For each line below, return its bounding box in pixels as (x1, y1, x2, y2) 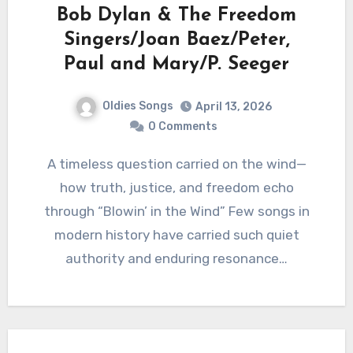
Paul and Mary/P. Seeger (64, 55, 289, 75)
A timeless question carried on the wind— (46, 155, 56, 172)
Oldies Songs (102, 99, 173, 113)
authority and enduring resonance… (65, 250, 288, 266)
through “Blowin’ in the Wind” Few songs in (43, 203, 310, 219)
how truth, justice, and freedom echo (59, 179, 294, 195)
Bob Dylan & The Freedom (57, 6, 296, 26)
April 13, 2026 (195, 99, 272, 113)
